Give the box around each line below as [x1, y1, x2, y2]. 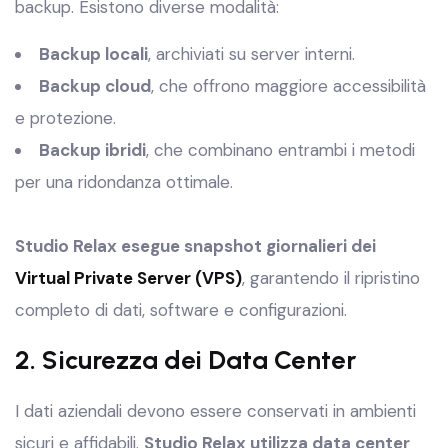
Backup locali [39, 43, 148, 65]
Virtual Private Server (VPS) [15, 267, 242, 289]
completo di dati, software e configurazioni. [15, 299, 347, 321]
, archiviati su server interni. [148, 43, 355, 65]
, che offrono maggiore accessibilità [151, 75, 426, 97]
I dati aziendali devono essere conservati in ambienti [15, 400, 416, 422]
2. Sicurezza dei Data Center [15, 344, 356, 376]
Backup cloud [39, 75, 151, 97]
